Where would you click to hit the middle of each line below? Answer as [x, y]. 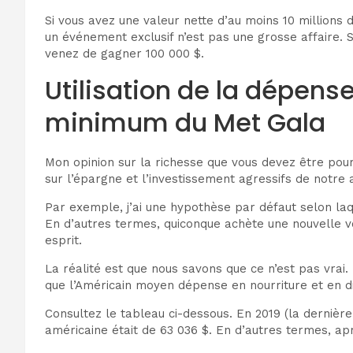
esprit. [63, 240]
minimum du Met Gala [185, 123]
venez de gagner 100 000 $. [124, 54]
